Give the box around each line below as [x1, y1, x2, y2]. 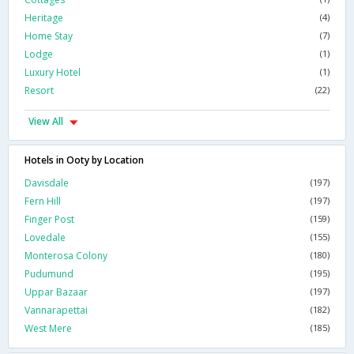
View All [28, 115, 63, 129]
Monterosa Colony [24, 249, 107, 263]
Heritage [24, 11, 63, 25]
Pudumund [24, 267, 73, 281]
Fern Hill [24, 194, 61, 209]
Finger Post [24, 213, 74, 227]
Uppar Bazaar [24, 285, 88, 299]
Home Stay [24, 29, 73, 43]
